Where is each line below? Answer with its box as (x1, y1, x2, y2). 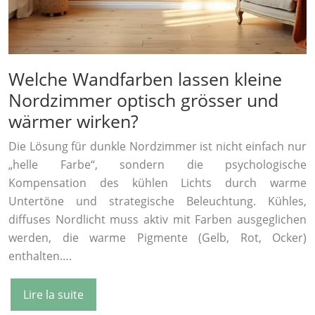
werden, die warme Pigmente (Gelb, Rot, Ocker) (8, 229, 307, 245)
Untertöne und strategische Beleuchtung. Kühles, (8, 193, 307, 209)
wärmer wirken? (8, 108, 139, 133)
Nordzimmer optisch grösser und (8, 87, 278, 112)
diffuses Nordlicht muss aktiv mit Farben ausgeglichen (8, 211, 307, 227)
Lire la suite (23, 286, 84, 302)
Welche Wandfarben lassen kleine (8, 66, 282, 91)
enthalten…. (8, 247, 72, 264)
